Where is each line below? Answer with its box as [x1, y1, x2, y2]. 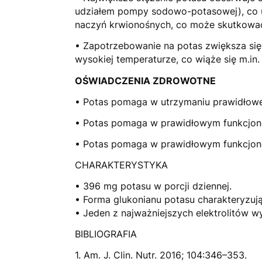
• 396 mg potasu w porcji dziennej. [75, 180, 232, 192]
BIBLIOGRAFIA [75, 228, 137, 240]
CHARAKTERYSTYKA [75, 158, 168, 171]
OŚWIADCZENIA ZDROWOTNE [75, 74, 216, 87]
